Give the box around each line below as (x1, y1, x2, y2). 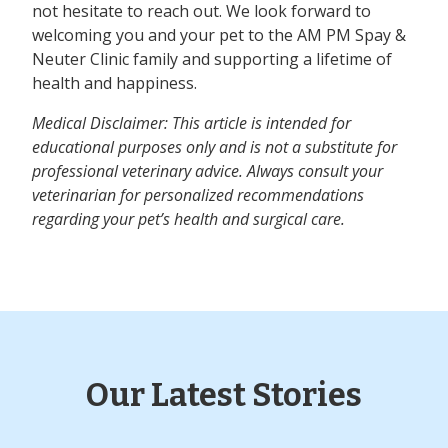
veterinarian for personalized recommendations (32, 184, 364, 207)
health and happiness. (32, 72, 197, 95)
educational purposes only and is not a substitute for (32, 136, 397, 159)
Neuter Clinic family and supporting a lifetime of (32, 48, 392, 71)
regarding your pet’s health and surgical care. (32, 208, 345, 231)
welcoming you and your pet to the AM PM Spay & (32, 24, 406, 47)
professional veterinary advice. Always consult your (32, 160, 383, 183)
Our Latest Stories (86, 376, 362, 415)
